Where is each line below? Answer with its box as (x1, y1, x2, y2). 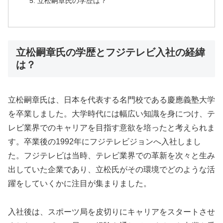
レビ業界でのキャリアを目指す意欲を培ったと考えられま (8, 123, 215, 132)
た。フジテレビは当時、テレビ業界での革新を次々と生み (8, 151, 215, 160)
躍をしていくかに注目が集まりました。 (8, 179, 151, 188)
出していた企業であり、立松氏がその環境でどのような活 (8, 165, 215, 174)
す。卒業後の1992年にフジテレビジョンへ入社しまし (8, 137, 201, 146)
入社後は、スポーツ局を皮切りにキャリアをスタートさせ (8, 207, 215, 216)
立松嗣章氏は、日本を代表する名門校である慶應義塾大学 (8, 96, 215, 105)
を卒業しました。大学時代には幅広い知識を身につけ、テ (8, 110, 215, 118)
